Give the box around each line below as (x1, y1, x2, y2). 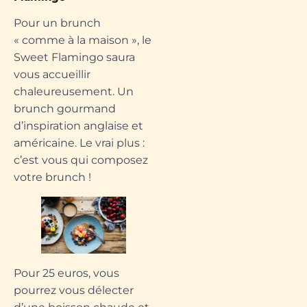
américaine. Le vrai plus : (14, 136, 145, 150)
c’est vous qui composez (14, 153, 148, 167)
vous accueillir (14, 68, 90, 82)
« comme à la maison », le (14, 34, 151, 47)
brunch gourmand (14, 102, 116, 116)
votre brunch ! (14, 171, 91, 184)
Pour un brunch (14, 16, 101, 30)
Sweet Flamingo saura (14, 51, 135, 64)
